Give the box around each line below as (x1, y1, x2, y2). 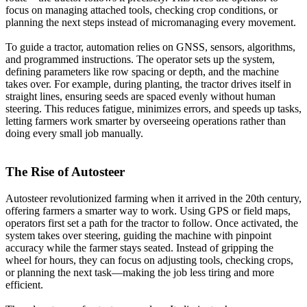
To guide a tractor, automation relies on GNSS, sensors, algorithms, (5, 40, 295, 53)
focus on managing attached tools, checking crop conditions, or (5, 3, 278, 16)
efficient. (5, 279, 43, 291)
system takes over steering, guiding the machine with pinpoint (5, 230, 271, 242)
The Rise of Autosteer (5, 164, 125, 180)
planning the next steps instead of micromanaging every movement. (5, 16, 296, 28)
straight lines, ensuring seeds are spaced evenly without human (5, 90, 275, 102)
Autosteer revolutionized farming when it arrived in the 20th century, (5, 193, 302, 205)
